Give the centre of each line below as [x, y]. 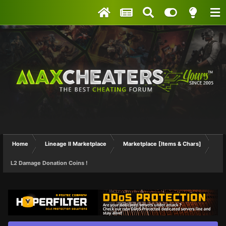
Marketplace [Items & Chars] [162, 144]
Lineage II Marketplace [76, 144]
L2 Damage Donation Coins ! [49, 163]
